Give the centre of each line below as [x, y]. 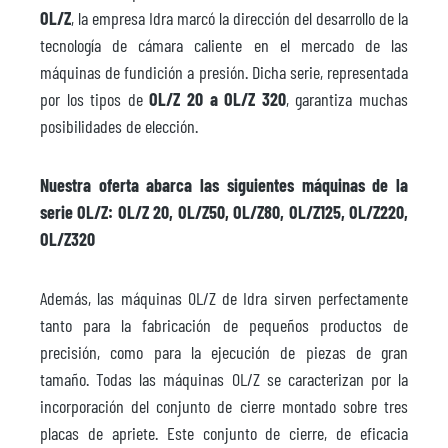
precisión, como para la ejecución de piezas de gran [224, 351]
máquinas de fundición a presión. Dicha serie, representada [224, 71]
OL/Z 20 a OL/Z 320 [217, 98]
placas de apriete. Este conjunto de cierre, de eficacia [224, 432]
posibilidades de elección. [121, 125]
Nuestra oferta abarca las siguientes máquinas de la [224, 184]
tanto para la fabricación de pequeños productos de [224, 324]
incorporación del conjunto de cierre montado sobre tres [224, 405]
